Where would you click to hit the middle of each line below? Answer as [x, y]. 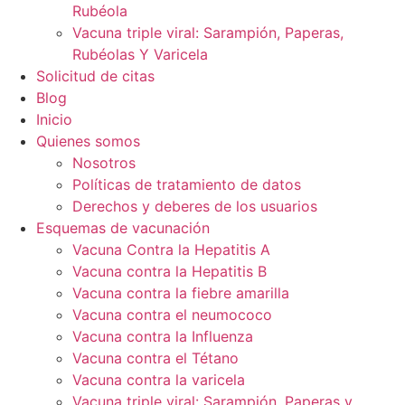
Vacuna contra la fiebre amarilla [181, 292]
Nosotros [104, 162]
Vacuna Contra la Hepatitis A [171, 249]
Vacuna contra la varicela [159, 379]
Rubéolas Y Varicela [142, 54]
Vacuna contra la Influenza [163, 336]
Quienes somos [88, 141]
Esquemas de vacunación [123, 227]
